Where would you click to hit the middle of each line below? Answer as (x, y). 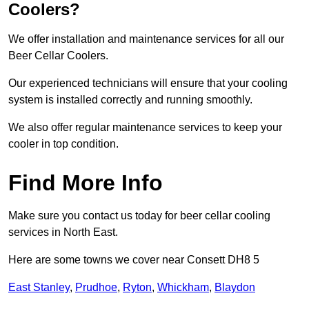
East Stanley (39, 288)
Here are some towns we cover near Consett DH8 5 (134, 260)
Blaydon (235, 288)
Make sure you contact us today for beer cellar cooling (139, 216)
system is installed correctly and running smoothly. (130, 100)
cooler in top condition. (63, 144)
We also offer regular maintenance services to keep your (145, 128)
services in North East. (63, 232)
